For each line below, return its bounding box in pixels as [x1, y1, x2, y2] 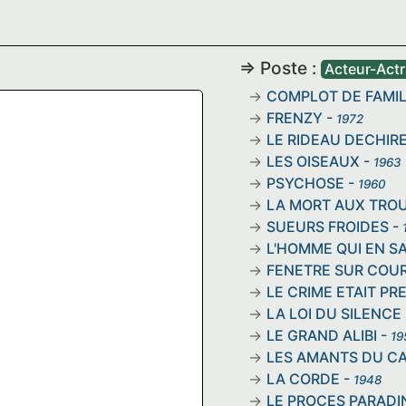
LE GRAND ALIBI [266, 325, 377, 344]
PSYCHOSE [266, 173, 344, 192]
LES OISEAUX [266, 151, 360, 170]
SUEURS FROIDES [266, 217, 389, 236]
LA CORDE [266, 369, 340, 388]
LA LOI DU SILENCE [266, 304, 401, 323]
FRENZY [266, 108, 323, 127]
